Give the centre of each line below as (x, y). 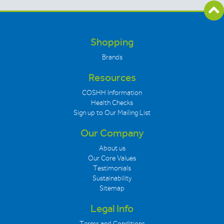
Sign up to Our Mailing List (112, 112)
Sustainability (112, 178)
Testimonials (112, 168)
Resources (112, 77)
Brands (112, 57)
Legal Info (112, 208)
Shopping (112, 42)
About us (112, 148)
